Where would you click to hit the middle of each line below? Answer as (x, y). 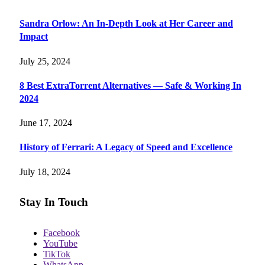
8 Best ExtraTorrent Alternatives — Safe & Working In (130, 85)
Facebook (62, 233)
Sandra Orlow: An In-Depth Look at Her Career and (126, 24)
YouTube (60, 243)
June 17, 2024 (46, 123)
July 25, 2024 (45, 61)
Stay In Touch (54, 202)
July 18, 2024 (45, 172)
